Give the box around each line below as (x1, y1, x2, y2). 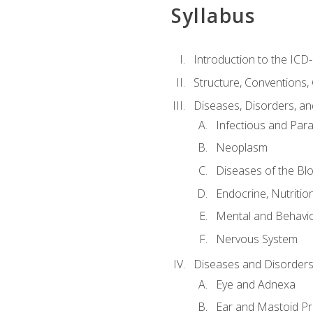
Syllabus (170, 2, 256, 29)
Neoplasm (215, 140, 268, 156)
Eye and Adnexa (215, 276, 296, 292)
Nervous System (215, 231, 298, 247)
